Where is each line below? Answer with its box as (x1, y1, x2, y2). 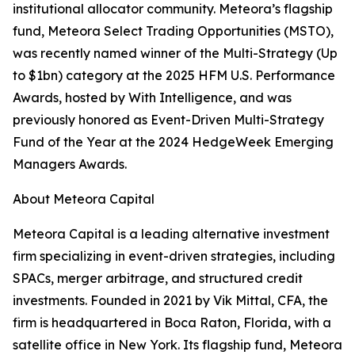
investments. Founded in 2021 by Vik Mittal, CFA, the (13, 292, 328, 309)
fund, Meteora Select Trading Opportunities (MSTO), (13, 23, 334, 40)
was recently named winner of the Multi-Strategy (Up (13, 45, 338, 62)
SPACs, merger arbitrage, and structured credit (13, 270, 303, 287)
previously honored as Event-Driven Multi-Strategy (13, 112, 324, 128)
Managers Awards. (13, 156, 127, 173)
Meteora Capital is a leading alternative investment (13, 226, 330, 242)
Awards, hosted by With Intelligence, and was (13, 90, 292, 106)
